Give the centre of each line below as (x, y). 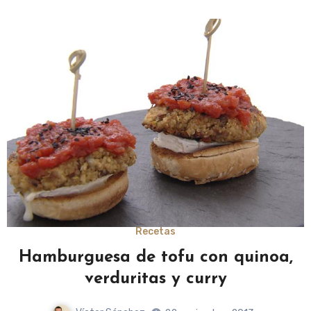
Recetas (155, 232)
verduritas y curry (155, 279)
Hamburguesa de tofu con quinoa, (155, 258)
